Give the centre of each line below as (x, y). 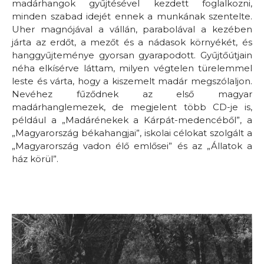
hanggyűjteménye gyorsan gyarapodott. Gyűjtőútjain (132, 55)
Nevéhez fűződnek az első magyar (132, 94)
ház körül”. (35, 159)
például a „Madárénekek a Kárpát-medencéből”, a (132, 120)
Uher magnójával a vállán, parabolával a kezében (132, 29)
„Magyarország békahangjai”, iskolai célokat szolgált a (132, 133)
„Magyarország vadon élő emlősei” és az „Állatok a (132, 146)
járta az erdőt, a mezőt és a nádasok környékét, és (132, 42)
